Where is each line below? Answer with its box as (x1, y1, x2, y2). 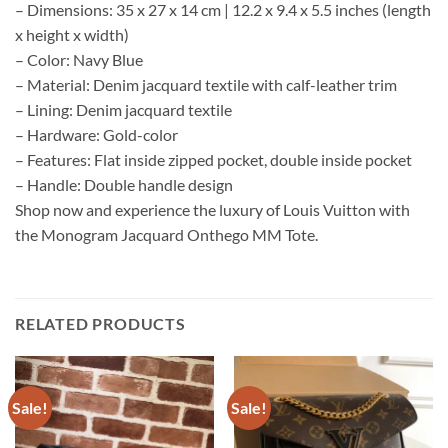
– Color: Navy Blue (15, 49, 143, 69)
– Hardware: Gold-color (15, 124, 178, 144)
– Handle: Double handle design (15, 174, 233, 194)
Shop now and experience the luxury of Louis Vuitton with (15, 199, 410, 219)
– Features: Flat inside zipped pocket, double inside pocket (15, 149, 412, 169)
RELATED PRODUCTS (15, 313, 186, 333)
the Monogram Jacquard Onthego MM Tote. (15, 224, 318, 244)
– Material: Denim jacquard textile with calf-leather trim (15, 74, 397, 94)
